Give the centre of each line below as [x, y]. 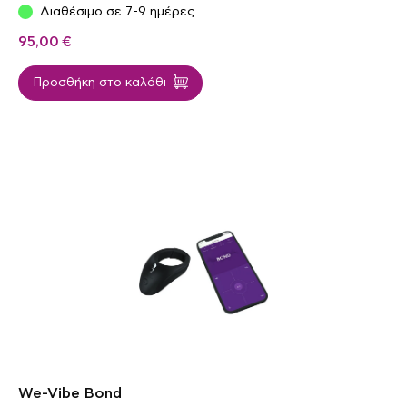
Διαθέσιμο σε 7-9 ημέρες [117, 11]
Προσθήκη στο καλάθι [99, 83]
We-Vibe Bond [70, 394]
